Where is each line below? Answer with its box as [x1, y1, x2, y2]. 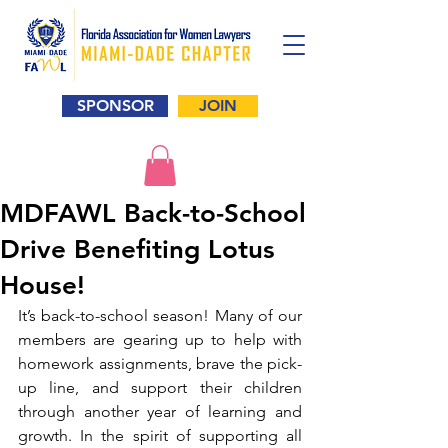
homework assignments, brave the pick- [18, 353, 302, 373]
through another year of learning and [18, 401, 302, 421]
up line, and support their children [18, 377, 302, 397]
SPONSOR [76, 96, 154, 115]
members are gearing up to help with [18, 329, 302, 349]
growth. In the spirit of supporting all [18, 425, 302, 445]
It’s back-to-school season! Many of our [18, 305, 302, 325]
